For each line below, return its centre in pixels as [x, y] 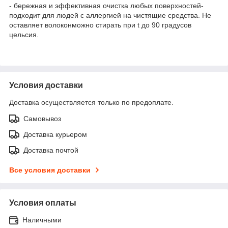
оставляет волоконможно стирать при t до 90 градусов [100, 25]
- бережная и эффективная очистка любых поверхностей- [106, 5]
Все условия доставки [50, 170]
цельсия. [24, 34]
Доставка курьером [55, 134]
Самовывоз [42, 118]
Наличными [42, 220]
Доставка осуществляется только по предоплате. [91, 102]
